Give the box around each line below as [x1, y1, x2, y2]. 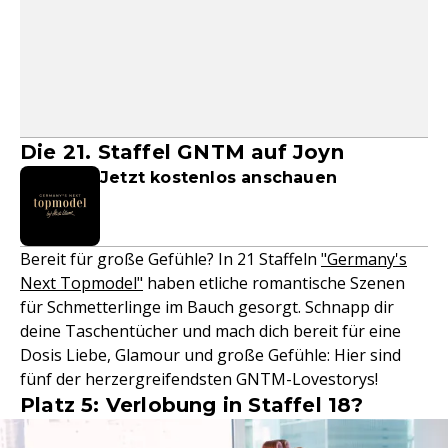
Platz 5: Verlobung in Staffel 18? [20, 393, 364, 417]
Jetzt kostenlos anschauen [100, 168, 337, 187]
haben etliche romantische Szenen [143, 272, 405, 294]
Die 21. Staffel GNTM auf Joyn [20, 140, 344, 164]
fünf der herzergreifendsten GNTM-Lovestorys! [20, 368, 378, 390]
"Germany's [321, 248, 407, 270]
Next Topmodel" [20, 272, 143, 294]
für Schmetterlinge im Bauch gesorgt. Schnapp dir [20, 296, 394, 318]
